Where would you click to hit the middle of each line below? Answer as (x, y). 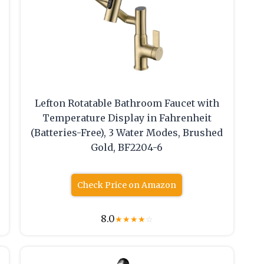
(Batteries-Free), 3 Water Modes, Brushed (127, 133)
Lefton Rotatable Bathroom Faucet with (127, 103)
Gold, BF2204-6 (127, 148)
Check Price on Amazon (127, 185)
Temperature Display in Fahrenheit (127, 118)
